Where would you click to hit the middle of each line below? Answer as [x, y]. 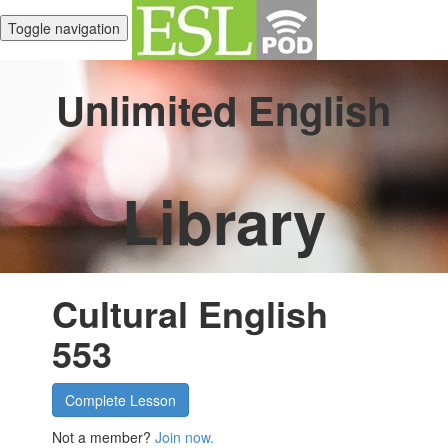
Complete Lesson [121, 400]
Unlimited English [224, 109]
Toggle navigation [64, 27]
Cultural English [190, 313]
